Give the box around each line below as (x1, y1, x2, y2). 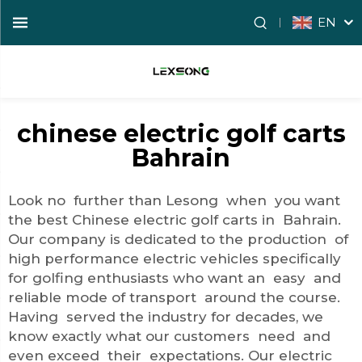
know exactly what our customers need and (8, 328, 330, 344)
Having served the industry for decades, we (8, 309, 323, 325)
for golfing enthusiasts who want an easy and (8, 270, 341, 286)
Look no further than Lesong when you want (8, 192, 340, 208)
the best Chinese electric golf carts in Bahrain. (8, 212, 341, 228)
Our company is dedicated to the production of (8, 231, 348, 247)
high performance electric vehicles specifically (8, 250, 341, 267)
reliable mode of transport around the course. (8, 289, 340, 305)
